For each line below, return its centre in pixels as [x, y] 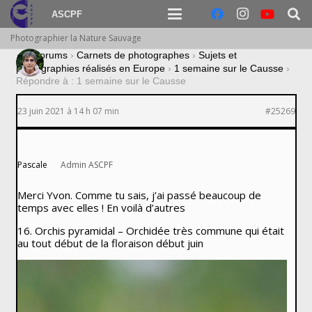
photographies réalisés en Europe [90, 69]
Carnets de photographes [133, 55]
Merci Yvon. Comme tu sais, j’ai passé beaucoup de [139, 195]
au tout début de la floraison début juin [110, 243]
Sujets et [217, 55]
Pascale [32, 165]
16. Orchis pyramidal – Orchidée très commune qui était [150, 231]
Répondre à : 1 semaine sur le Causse [101, 81]
